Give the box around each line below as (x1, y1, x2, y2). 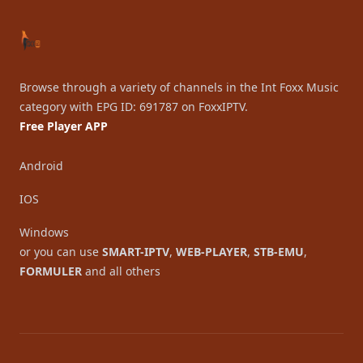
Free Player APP (19, 118, 108, 134)
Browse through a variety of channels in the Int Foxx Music (19, 79, 339, 95)
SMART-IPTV (102, 244, 169, 259)
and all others (82, 263, 160, 279)
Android (19, 158, 63, 173)
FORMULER (19, 263, 82, 279)
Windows (19, 224, 69, 240)
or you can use (19, 244, 102, 259)
